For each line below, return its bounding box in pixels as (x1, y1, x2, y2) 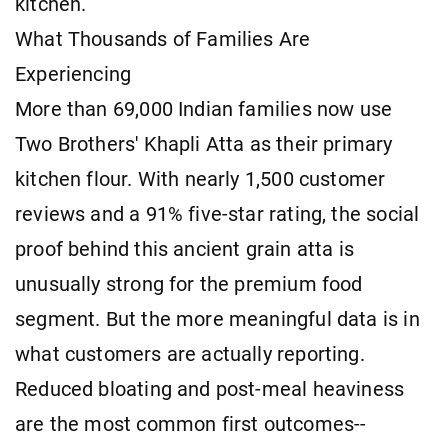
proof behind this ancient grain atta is (15, 237, 355, 261)
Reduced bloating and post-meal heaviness (15, 377, 405, 401)
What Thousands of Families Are (15, 27, 311, 51)
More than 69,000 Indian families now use (15, 97, 393, 121)
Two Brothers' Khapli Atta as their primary (15, 132, 393, 156)
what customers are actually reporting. (15, 342, 365, 366)
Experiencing (15, 62, 132, 86)
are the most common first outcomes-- (15, 412, 367, 436)
